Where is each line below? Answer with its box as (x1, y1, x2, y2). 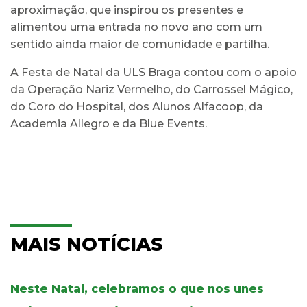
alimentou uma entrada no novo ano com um (10, 20, 262, 34)
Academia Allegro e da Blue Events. (10, 116, 207, 130)
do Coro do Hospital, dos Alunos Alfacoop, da (10, 99, 263, 113)
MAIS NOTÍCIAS (10, 232, 163, 256)
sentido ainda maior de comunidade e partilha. (10, 37, 269, 51)
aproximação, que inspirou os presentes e (10, 3, 243, 16)
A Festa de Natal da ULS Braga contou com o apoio (10, 65, 297, 79)
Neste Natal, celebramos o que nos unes (10, 282, 264, 295)
